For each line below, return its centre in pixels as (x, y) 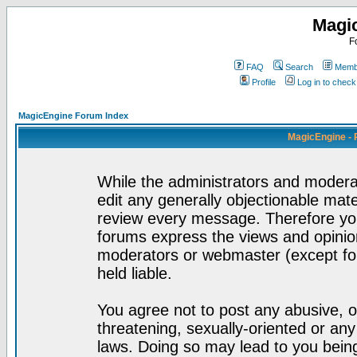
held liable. (135, 273)
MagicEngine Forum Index (73, 116)
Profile (264, 82)
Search (299, 67)
